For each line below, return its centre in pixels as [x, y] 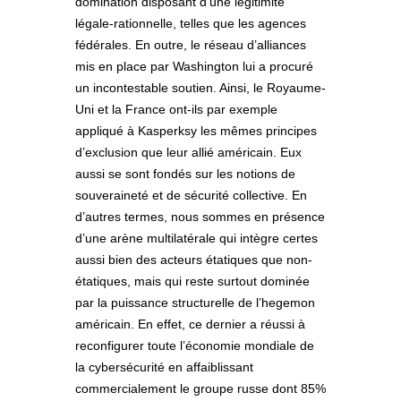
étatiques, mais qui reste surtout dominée [192, 282]
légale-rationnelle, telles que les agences [191, 24]
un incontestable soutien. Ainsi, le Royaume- [200, 88]
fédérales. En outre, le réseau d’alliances [191, 45]
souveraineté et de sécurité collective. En [191, 196]
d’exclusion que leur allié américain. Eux [188, 153]
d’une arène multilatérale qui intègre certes [196, 239]
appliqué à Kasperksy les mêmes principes [196, 131]
